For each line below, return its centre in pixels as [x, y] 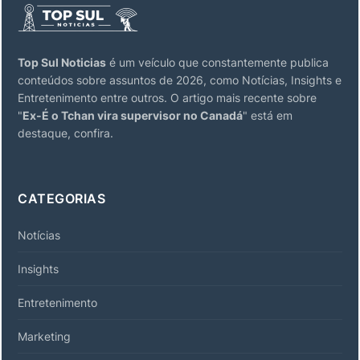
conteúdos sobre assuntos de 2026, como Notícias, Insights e [180, 80]
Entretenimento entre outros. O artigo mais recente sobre [167, 98]
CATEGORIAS [61, 198]
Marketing [44, 336]
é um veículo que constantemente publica [217, 62]
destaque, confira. [65, 133]
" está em [268, 115]
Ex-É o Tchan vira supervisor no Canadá [133, 115]
